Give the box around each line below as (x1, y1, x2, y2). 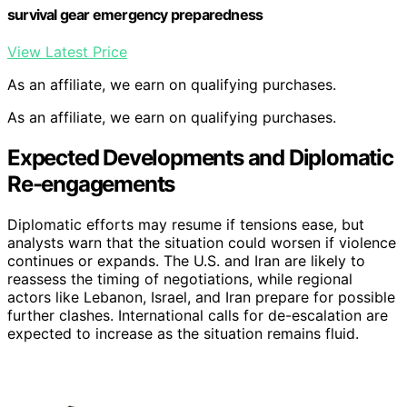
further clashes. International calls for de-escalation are (7, 305, 388, 324)
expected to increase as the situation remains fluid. (7, 323, 359, 342)
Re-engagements (7, 170, 175, 197)
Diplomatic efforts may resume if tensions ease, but (7, 214, 364, 233)
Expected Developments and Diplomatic (7, 144, 393, 171)
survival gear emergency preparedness (7, 5, 263, 24)
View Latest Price (7, 42, 127, 61)
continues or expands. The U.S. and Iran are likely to (7, 251, 365, 270)
